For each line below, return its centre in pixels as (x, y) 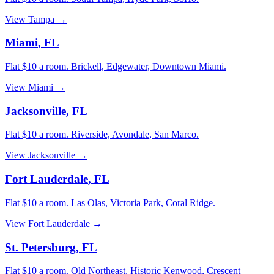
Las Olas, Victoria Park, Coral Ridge (142, 202)
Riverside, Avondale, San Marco (134, 135)
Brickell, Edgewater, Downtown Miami (147, 66)
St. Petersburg (40, 247)
